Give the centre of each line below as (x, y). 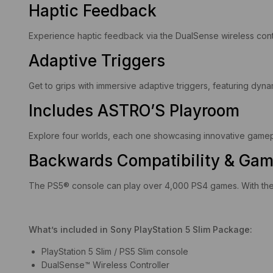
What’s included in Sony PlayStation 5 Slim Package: (140, 229)
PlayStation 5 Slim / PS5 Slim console (115, 251)
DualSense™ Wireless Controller (105, 264)
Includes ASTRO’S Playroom (134, 110)
